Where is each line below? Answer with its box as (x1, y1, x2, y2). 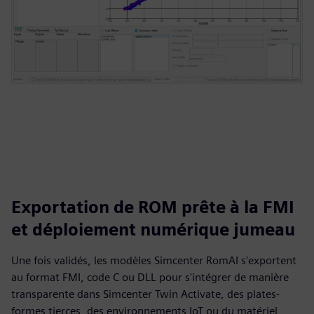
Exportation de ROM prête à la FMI (11, 197, 294, 217)
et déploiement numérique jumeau (11, 219, 295, 240)
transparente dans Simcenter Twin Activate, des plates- (11, 287, 280, 301)
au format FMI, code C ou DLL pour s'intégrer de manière (11, 271, 289, 284)
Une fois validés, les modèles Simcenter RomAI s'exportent (11, 254, 296, 267)
